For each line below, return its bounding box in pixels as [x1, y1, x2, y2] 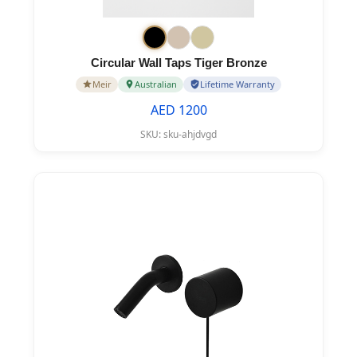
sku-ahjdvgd [163, 127, 217, 141]
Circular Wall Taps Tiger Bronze [90, 55, 267, 69]
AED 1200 [150, 100, 207, 119]
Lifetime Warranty [200, 77, 275, 90]
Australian [135, 77, 177, 90]
